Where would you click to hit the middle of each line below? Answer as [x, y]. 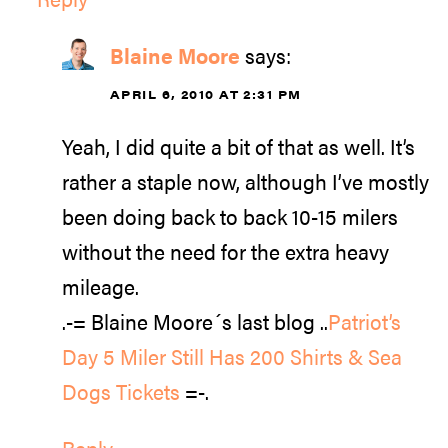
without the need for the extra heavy [225, 251]
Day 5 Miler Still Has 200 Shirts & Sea [232, 356]
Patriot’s [364, 321]
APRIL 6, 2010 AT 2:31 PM [206, 93]
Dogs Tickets [121, 391]
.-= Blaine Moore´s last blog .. [195, 321]
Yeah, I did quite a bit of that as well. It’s [238, 146]
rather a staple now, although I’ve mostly [245, 181]
